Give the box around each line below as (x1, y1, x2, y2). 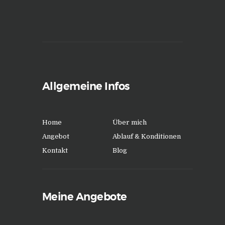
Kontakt (42, 146, 68, 154)
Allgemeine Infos (42, 80, 130, 93)
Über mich (113, 119, 147, 127)
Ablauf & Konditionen (113, 133, 181, 141)
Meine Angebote (42, 190, 127, 203)
